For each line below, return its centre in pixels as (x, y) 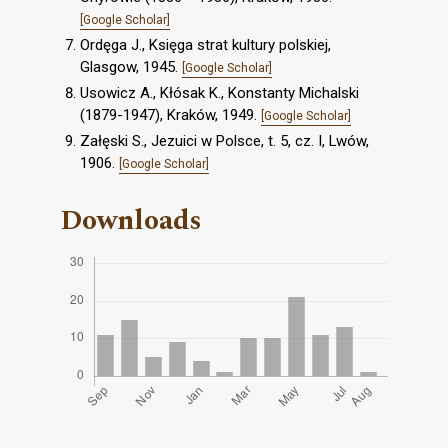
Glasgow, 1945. (131, 67)
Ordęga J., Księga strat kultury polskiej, (205, 45)
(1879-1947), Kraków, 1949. (170, 114)
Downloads (131, 220)
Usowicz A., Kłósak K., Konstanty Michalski (219, 92)
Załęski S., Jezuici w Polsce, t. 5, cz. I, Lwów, (224, 140)
